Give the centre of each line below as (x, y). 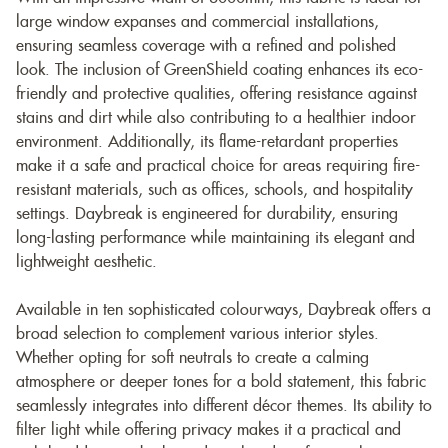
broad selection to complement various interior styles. (197, 334)
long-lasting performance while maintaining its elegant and (215, 238)
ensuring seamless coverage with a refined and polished (206, 46)
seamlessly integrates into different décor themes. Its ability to (224, 406)
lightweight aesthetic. (86, 262)
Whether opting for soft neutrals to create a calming (192, 358)
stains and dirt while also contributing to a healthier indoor (216, 118)
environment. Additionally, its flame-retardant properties (207, 142)
